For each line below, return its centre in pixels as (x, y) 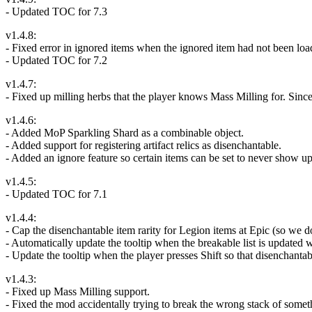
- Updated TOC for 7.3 (56, 11)
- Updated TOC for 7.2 (56, 60)
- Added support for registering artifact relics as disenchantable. (143, 145)
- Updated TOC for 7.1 (56, 194)
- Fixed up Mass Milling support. (78, 291)
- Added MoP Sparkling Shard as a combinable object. (125, 132)
